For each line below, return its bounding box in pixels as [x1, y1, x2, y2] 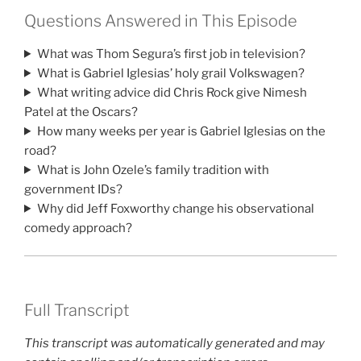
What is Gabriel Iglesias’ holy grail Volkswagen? [36, 65, 305, 81]
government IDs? [24, 181, 122, 197]
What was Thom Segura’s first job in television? [36, 46, 305, 61]
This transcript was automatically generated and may [24, 335, 325, 351]
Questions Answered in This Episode [24, 10, 297, 31]
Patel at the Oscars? [24, 104, 138, 119]
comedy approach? [24, 220, 132, 235]
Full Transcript [24, 300, 130, 320]
